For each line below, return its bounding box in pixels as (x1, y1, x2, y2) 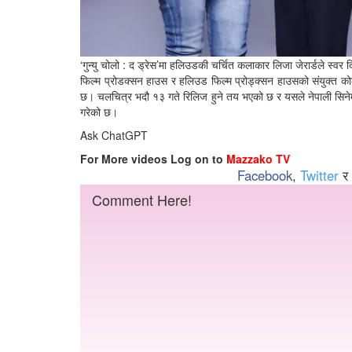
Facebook (237, 165, 292, 185)
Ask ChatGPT (80, 126, 148, 143)
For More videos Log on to (80, 150, 226, 167)
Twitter (300, 165, 339, 185)
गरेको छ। (80, 103, 118, 119)
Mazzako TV (226, 150, 290, 167)
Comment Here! (92, 189, 192, 210)
